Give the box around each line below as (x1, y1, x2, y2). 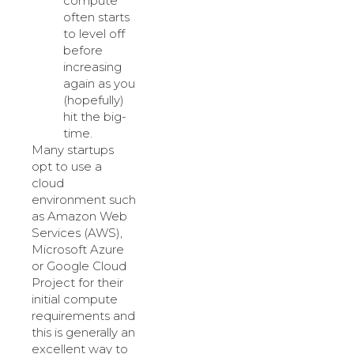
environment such (32, 191, 136, 207)
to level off (63, 25, 125, 41)
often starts (63, 9, 130, 24)
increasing (63, 58, 122, 74)
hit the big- (63, 108, 126, 124)
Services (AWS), (32, 224, 122, 240)
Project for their (32, 274, 123, 290)
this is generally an (32, 324, 135, 340)
